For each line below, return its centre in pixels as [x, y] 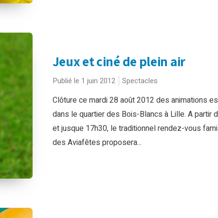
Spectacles [140, 81]
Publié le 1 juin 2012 [84, 81]
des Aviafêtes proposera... [97, 143]
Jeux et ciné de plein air [119, 61]
